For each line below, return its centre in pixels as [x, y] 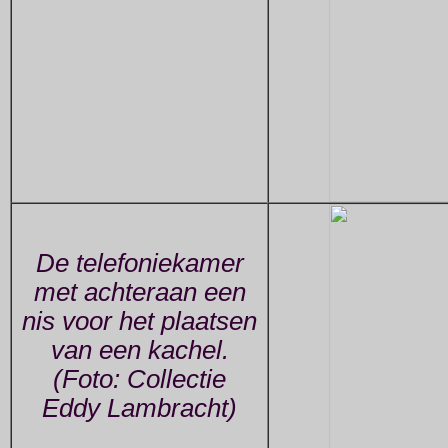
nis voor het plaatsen [139, 321]
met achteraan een [139, 292]
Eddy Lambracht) [139, 408]
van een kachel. [139, 350]
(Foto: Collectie [139, 379]
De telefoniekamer [139, 263]
